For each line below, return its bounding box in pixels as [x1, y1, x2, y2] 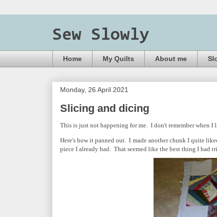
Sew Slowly [52, 27, 149, 44]
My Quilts [103, 55, 134, 63]
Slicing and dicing [60, 102, 149, 114]
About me [155, 55, 187, 63]
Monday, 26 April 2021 [60, 85, 128, 93]
